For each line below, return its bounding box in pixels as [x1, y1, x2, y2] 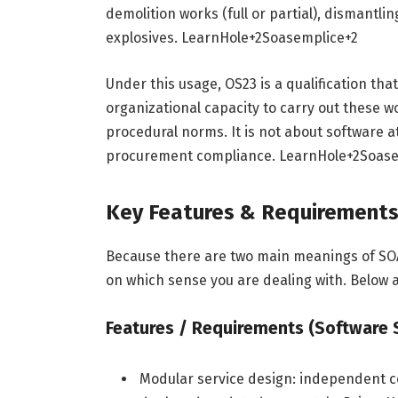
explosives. [105, 29, 181, 47]
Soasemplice [261, 29, 345, 47]
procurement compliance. [105, 147, 279, 164]
